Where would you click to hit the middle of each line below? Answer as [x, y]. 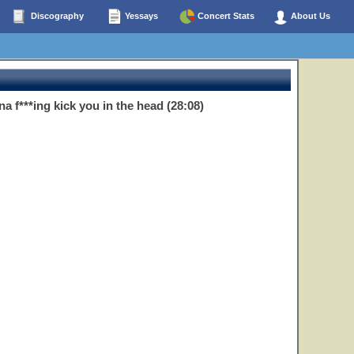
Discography [56, 15]
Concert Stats [225, 15]
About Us [309, 15]
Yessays [140, 15]
